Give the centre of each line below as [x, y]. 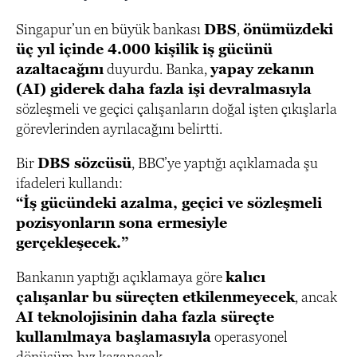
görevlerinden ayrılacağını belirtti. [119, 129]
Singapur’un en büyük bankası [110, 29]
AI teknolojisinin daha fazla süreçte [145, 317]
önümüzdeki [288, 29]
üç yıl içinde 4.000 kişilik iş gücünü [144, 49]
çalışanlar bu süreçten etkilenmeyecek [155, 297]
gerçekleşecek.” [72, 243]
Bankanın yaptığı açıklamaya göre [121, 277]
